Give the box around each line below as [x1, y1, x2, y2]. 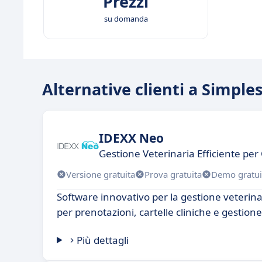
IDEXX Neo [99, 129, 164, 146]
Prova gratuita [144, 168, 202, 180]
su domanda [104, 13, 148, 24]
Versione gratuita [66, 168, 135, 180]
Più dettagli [77, 233, 129, 247]
